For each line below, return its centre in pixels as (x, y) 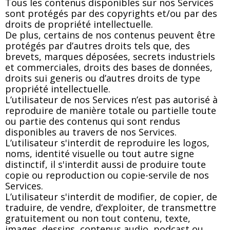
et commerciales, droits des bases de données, (109, 67)
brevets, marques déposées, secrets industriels (110, 56)
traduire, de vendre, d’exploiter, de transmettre (111, 207)
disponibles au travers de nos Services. (91, 132)
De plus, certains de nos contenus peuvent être (110, 35)
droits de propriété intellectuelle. (79, 24)
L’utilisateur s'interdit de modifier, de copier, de (111, 196)
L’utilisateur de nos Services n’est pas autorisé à (111, 99)
